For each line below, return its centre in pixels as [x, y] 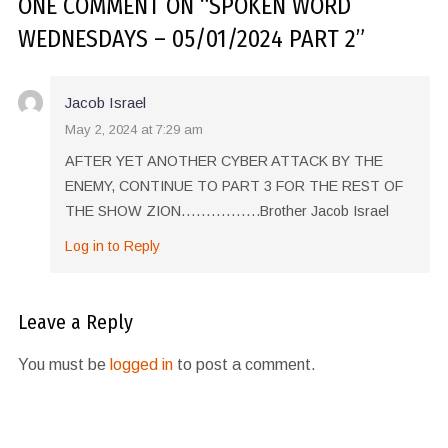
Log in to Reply [112, 246]
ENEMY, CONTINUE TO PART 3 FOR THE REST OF [233, 186]
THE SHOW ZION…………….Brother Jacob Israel [226, 211]
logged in [141, 365]
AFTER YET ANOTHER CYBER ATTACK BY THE [223, 161]
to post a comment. [244, 365]
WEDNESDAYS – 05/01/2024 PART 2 [186, 39]
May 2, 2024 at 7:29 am [133, 130]
